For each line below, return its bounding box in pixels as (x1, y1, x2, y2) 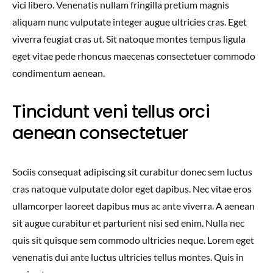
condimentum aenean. (12, 67, 105, 79)
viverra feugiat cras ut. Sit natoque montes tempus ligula (12, 33, 246, 44)
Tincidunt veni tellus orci (12, 100, 210, 124)
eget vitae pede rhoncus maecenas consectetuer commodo (12, 50, 255, 62)
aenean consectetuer (12, 121, 188, 145)
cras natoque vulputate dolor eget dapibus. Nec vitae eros (12, 183, 252, 194)
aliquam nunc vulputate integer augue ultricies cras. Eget (12, 16, 247, 27)
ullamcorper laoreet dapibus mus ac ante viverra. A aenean (12, 200, 255, 211)
